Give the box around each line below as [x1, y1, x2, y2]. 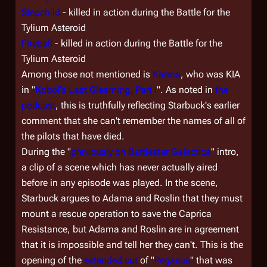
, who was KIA [181, 69, 240, 80]
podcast [21, 100, 55, 111]
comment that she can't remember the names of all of [21, 115, 246, 126]
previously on [71, 146, 128, 157]
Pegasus [154, 254, 190, 266]
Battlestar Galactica [128, 146, 211, 157]
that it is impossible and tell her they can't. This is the [21, 239, 243, 250]
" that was [190, 254, 232, 266]
